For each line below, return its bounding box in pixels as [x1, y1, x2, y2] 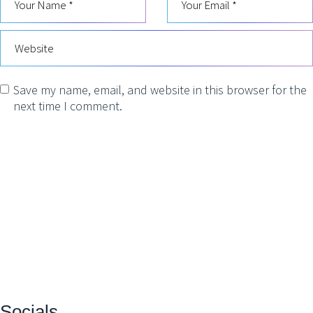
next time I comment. [13, 97, 122, 114]
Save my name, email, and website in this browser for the [13, 81, 307, 98]
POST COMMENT [22, 140, 102, 151]
